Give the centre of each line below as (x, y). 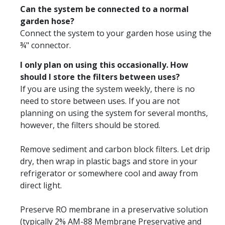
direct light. (41, 185)
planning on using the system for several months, (114, 113)
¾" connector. (45, 45)
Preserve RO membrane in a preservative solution (114, 209)
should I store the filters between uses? (100, 77)
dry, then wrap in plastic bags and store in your (109, 161)
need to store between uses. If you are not (100, 101)
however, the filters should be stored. (90, 125)
